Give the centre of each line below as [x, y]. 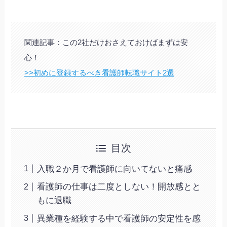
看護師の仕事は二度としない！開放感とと [119, 187]
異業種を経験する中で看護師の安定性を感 [119, 218]
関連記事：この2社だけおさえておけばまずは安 [106, 42]
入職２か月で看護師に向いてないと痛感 [115, 169]
